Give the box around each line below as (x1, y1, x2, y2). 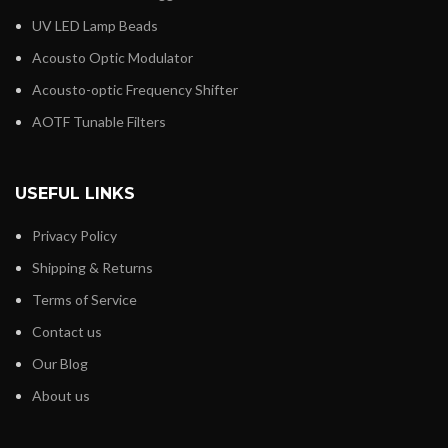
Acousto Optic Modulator (32, 49, 193, 67)
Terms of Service (32, 291, 137, 309)
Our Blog (32, 355, 88, 373)
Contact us (32, 323, 102, 341)
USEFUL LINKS (15, 184, 135, 204)
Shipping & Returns (32, 259, 153, 277)
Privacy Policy (32, 227, 117, 245)
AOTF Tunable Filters (32, 113, 166, 131)
